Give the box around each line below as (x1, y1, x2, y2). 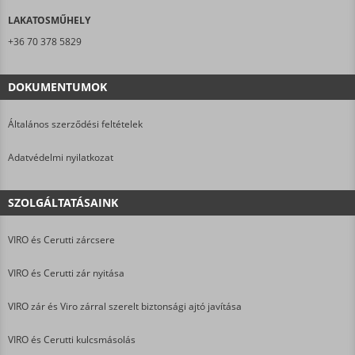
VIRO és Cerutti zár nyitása (8, 265, 124, 280)
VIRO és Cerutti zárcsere (8, 232, 115, 246)
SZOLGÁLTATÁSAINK (8, 194, 118, 210)
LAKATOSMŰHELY (8, 13, 90, 27)
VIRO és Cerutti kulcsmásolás (8, 332, 136, 346)
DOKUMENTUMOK (8, 78, 107, 94)
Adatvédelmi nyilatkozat (8, 150, 113, 164)
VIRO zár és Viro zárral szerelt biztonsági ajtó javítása (8, 299, 242, 313)
